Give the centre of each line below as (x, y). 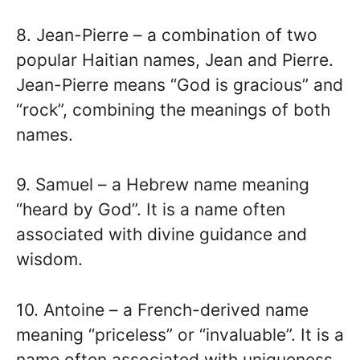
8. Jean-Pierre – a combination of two (167, 35)
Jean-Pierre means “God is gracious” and (180, 84)
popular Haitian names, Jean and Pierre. (175, 59)
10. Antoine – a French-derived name (162, 309)
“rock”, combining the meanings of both (173, 109)
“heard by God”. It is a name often (151, 209)
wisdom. (49, 259)
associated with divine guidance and (162, 234)
